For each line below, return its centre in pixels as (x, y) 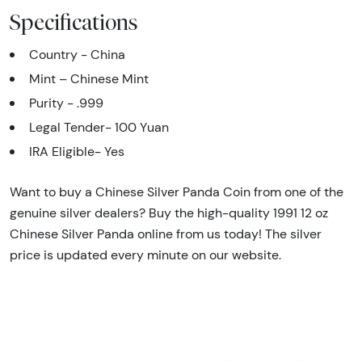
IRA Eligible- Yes (77, 151)
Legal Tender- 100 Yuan (99, 127)
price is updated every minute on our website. (145, 255)
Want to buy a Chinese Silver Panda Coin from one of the (177, 192)
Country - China (77, 54)
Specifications (74, 21)
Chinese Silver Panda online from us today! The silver (166, 234)
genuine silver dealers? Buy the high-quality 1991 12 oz (169, 213)
